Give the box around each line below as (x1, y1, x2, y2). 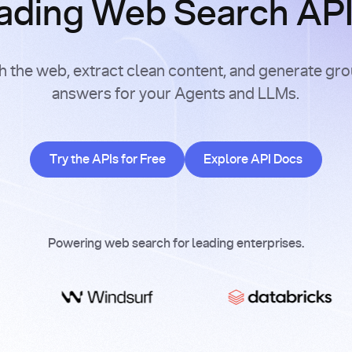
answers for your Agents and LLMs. (52, 86, 300, 102)
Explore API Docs (203, 152, 303, 166)
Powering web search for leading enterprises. (47, 237, 304, 251)
